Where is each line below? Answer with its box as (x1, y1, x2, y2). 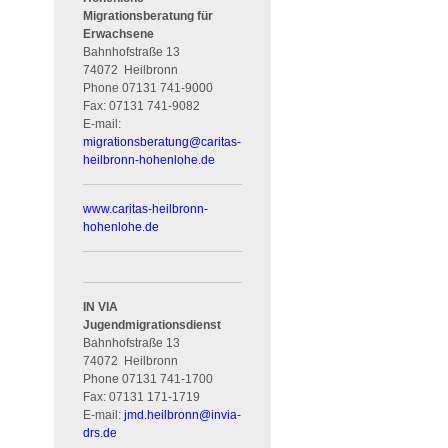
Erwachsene (83, 26, 155, 41)
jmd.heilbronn (124, 407, 200, 422)
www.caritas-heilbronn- (83, 201, 209, 216)
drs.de (83, 425, 118, 440)
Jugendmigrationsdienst (83, 317, 222, 332)
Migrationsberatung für (83, 8, 214, 23)
